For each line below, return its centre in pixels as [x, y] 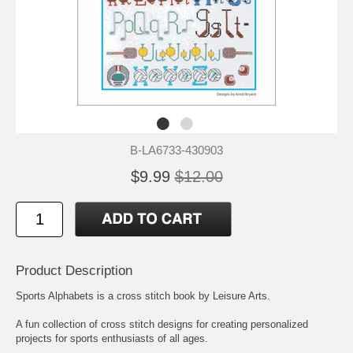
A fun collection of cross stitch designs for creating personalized [162, 324]
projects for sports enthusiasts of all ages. [112, 338]
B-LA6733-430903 [176, 150]
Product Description [74, 270]
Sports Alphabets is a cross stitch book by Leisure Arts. [143, 295]
